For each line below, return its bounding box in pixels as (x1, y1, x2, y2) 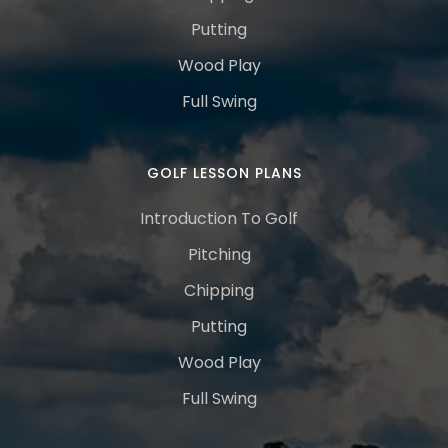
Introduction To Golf (140, 207, 298, 230)
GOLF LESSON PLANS (146, 163, 302, 183)
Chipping (184, 279, 254, 302)
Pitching (187, 243, 251, 266)
